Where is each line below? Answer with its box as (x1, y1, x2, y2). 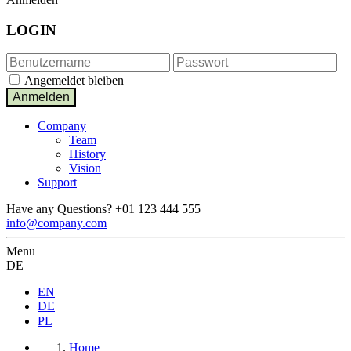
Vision (69, 161, 101, 175)
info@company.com (6, 216, 107, 230)
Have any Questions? (6, 202, 115, 216)
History (69, 147, 106, 161)
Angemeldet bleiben (24, 74, 124, 88)
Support (38, 175, 77, 190)
